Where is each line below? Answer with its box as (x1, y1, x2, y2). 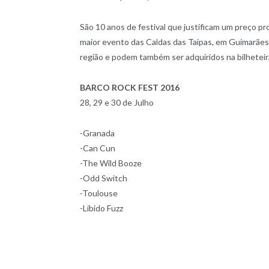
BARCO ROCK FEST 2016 (80, 82, 180, 92)
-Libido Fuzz (80, 202, 123, 213)
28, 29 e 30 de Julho (80, 97, 154, 107)
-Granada (80, 127, 115, 138)
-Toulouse (80, 187, 118, 198)
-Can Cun (80, 142, 115, 153)
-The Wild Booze (80, 157, 142, 168)
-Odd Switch (80, 172, 127, 183)
